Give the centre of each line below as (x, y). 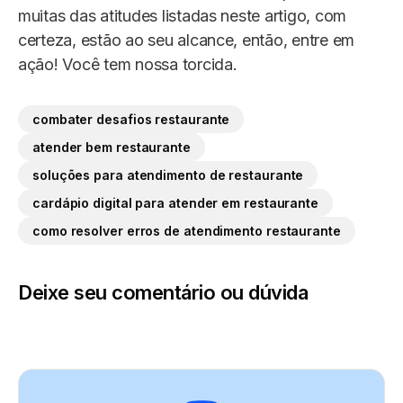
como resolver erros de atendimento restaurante (187, 231)
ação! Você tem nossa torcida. (128, 65)
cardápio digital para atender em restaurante (176, 203)
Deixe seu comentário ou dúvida (163, 293)
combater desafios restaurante (131, 120)
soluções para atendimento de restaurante (168, 175)
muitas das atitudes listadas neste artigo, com (183, 16)
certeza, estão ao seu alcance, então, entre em (187, 40)
